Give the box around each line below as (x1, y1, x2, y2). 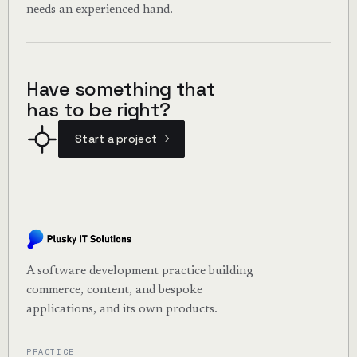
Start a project (74, 132, 158, 147)
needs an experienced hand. (25, 3, 173, 16)
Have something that (25, 76, 215, 102)
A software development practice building (25, 265, 253, 277)
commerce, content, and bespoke (25, 284, 202, 296)
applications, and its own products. (25, 303, 218, 316)
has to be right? (25, 97, 171, 123)
